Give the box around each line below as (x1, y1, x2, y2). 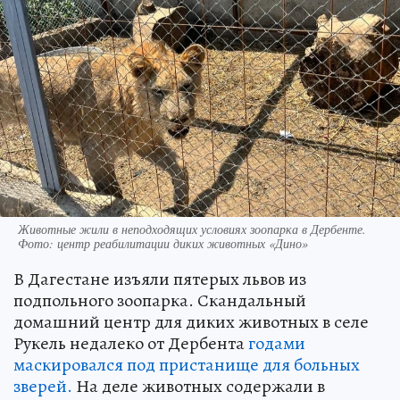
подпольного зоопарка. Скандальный (13, 287, 306, 312)
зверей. (13, 373, 72, 398)
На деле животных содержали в (72, 373, 325, 398)
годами (248, 330, 305, 355)
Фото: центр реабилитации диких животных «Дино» (18, 234, 308, 252)
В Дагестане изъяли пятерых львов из (13, 266, 306, 291)
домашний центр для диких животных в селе (13, 309, 369, 334)
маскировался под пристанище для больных (13, 352, 360, 377)
